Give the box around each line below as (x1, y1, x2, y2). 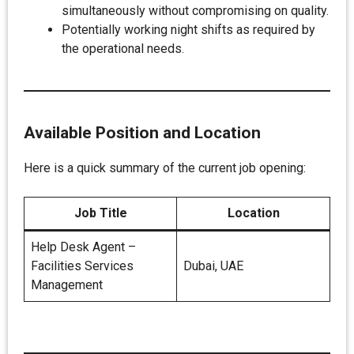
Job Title (73, 205, 127, 220)
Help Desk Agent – (31, 239, 136, 254)
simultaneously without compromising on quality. (62, 3, 329, 18)
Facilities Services (31, 258, 134, 273)
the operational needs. (62, 41, 184, 56)
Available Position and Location (24, 123, 261, 142)
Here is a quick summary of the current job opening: (24, 160, 306, 175)
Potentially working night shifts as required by (62, 22, 315, 37)
